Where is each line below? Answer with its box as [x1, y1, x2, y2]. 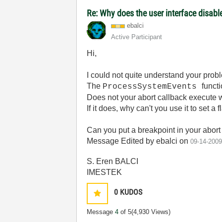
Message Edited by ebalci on [87, 137, 191, 145]
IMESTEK [87, 168, 122, 176]
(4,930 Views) [131, 208, 171, 216]
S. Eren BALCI [87, 157, 139, 166]
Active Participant [111, 33, 163, 41]
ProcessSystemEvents [103, 82, 202, 91]
